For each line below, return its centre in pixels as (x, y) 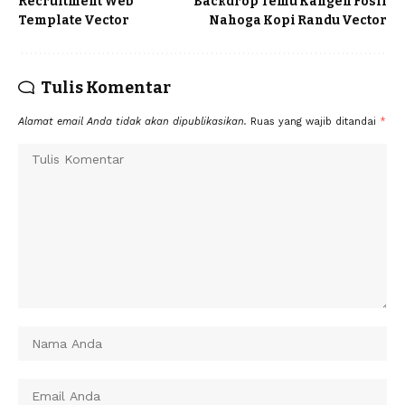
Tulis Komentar (106, 87)
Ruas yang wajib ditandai (315, 121)
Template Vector (74, 20)
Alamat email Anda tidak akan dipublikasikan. (132, 121)
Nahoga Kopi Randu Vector (298, 20)
